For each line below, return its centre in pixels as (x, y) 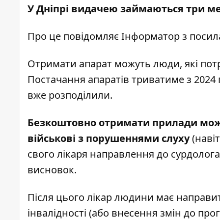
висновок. (53, 170)
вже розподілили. (71, 95)
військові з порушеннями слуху (109, 138)
